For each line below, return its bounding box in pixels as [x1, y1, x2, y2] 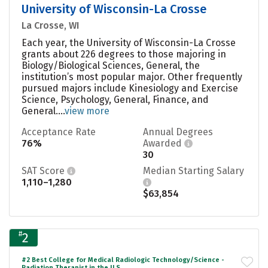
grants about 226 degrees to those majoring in [22, 48, 226, 60]
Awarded [143, 137, 184, 149]
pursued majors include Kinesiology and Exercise [22, 82, 238, 94]
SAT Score [22, 165, 67, 176]
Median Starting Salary [143, 165, 244, 176]
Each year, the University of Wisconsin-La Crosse [22, 36, 236, 48]
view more [65, 105, 109, 117]
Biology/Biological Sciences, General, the [22, 59, 200, 71]
